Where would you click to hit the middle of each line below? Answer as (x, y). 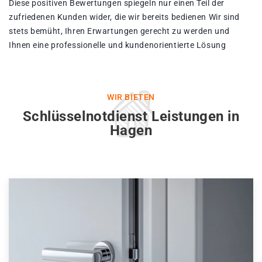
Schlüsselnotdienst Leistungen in (131, 117)
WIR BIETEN (131, 97)
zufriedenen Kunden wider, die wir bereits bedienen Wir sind (125, 17)
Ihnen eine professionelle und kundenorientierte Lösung (118, 45)
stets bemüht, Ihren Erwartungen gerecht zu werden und (119, 31)
